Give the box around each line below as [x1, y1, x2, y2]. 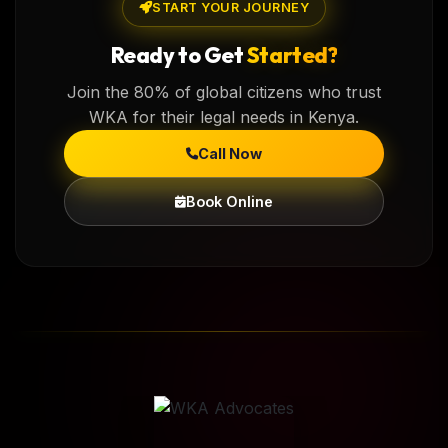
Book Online [186, 193, 273, 210]
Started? [246, 41, 338, 69]
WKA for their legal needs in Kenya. [89, 107, 359, 127]
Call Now [198, 145, 262, 162]
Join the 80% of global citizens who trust [67, 82, 381, 102]
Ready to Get [110, 41, 247, 69]
